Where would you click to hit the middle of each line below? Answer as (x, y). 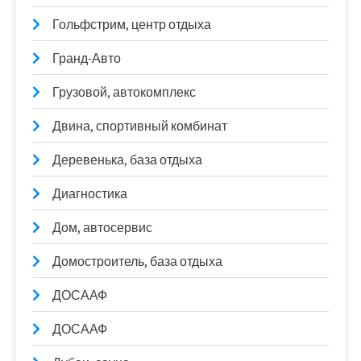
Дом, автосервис (102, 227)
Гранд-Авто (87, 58)
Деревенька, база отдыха (127, 160)
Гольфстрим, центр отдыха (132, 24)
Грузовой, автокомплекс (124, 92)
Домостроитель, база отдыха (137, 261)
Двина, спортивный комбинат (140, 126)
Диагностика (90, 193)
